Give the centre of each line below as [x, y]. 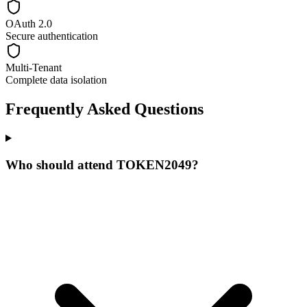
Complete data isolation [56, 80]
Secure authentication [52, 36]
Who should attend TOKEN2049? [102, 164]
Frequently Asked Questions [105, 109]
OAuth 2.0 [29, 24]
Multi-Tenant [34, 68]
